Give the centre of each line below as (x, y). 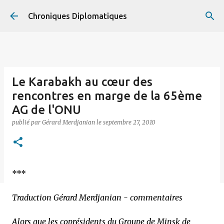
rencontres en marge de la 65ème (107, 96)
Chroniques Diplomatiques (77, 16)
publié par (27, 122)
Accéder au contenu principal (112, 12)
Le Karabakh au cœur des (82, 82)
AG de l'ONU (46, 110)
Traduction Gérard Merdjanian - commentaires (97, 197)
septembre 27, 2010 (129, 122)
